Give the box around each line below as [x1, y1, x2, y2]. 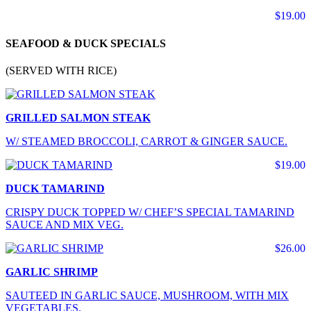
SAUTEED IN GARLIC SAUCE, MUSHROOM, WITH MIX [6, 289, 289, 301]
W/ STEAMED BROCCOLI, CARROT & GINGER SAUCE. [6, 135, 287, 147]
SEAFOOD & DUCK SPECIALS [6, 37, 166, 49]
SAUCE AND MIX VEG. [6, 218, 124, 230]
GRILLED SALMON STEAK [6, 111, 151, 124]
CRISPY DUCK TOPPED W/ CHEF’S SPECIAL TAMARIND [6, 205, 294, 218]
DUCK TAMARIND [6, 182, 105, 194]
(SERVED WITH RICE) [6, 64, 117, 76]
